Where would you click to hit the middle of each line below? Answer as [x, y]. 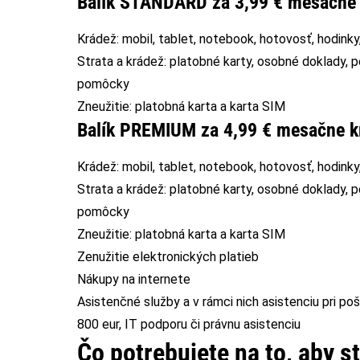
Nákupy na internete [134, 279]
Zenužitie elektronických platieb [168, 256]
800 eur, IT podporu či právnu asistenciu [189, 324]
